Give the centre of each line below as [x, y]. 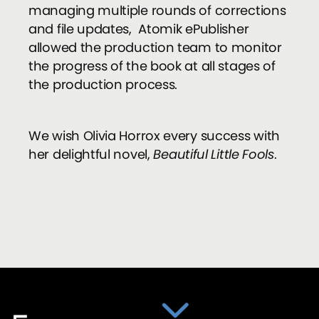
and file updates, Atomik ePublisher [139, 29]
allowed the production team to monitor [155, 48]
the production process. [103, 85]
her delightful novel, [91, 155]
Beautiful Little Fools [214, 155]
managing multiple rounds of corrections [157, 11]
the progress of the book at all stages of [152, 66]
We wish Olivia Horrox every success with [155, 136]
